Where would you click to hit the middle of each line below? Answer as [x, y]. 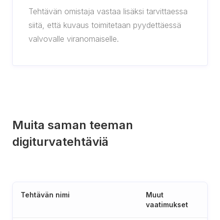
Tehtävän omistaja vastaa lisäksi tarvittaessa [108, 11]
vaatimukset [167, 205]
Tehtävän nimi [45, 195]
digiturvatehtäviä [60, 142]
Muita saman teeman [73, 125]
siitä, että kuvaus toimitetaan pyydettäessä [105, 25]
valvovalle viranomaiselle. [74, 39]
